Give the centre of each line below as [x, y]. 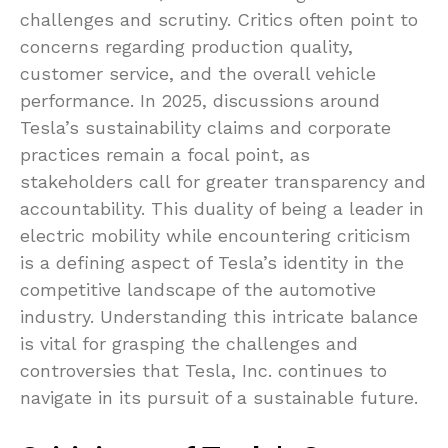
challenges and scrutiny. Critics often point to [219, 20]
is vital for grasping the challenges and [189, 344]
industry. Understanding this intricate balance [219, 317]
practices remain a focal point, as [165, 155]
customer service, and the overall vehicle [198, 74]
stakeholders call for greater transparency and [223, 182]
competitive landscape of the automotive [198, 290]
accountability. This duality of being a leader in [222, 209]
